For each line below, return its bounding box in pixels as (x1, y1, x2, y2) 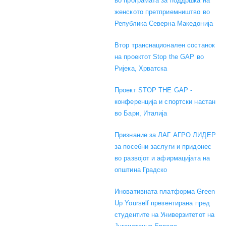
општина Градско (115, 165, 167, 174)
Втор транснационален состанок (115, 41, 215, 49)
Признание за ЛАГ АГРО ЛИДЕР (115, 131, 216, 139)
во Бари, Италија (115, 109, 167, 117)
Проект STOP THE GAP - (115, 86, 193, 94)
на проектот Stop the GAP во (115, 52, 204, 61)
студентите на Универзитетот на (115, 210, 215, 218)
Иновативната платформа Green (115, 187, 215, 195)
